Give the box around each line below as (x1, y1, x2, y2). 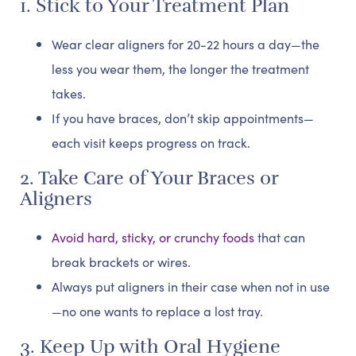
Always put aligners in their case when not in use (52, 277, 330, 296)
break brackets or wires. (52, 253, 191, 271)
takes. (52, 84, 86, 103)
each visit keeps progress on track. (52, 133, 250, 152)
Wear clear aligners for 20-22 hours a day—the (52, 35, 319, 53)
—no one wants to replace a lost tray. (52, 302, 263, 320)
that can (254, 228, 305, 246)
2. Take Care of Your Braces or (20, 166, 278, 191)
